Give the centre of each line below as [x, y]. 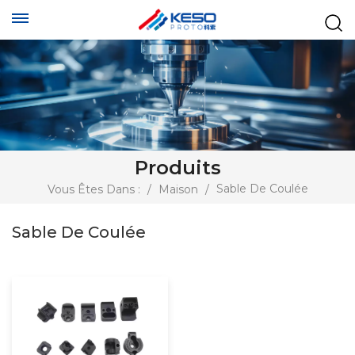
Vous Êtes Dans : [94, 190]
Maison [178, 190]
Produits [177, 168]
